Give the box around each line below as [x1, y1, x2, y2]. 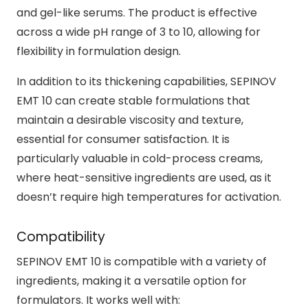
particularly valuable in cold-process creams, [16, 150, 263, 166]
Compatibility [16, 227, 105, 246]
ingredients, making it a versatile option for [16, 273, 247, 289]
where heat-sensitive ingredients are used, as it [16, 169, 272, 186]
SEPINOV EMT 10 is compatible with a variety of [16, 254, 267, 270]
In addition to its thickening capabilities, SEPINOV [16, 73, 276, 89]
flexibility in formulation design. [16, 43, 181, 59]
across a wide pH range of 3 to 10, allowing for [16, 23, 261, 40]
